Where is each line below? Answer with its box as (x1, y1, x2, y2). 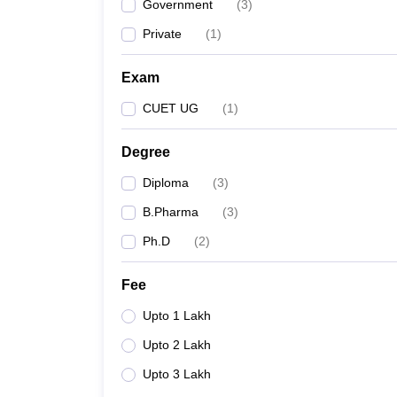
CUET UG (143, 101, 198, 115)
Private (143, 27, 182, 41)
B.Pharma (143, 205, 198, 219)
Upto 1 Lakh (143, 308, 211, 323)
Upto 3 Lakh (143, 367, 211, 381)
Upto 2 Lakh (143, 338, 211, 352)
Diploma (143, 175, 189, 190)
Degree (121, 144, 170, 160)
